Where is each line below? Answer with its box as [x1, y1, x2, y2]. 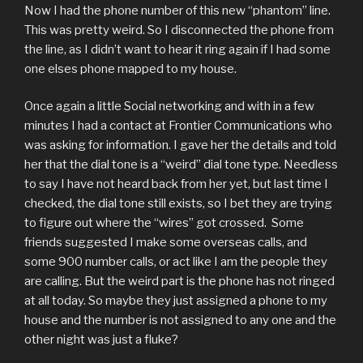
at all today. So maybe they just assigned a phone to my [24, 293, 327, 309]
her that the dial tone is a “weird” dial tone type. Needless [24, 157, 338, 173]
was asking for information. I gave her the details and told [24, 138, 336, 153]
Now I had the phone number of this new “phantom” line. [24, 2, 331, 18]
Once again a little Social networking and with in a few [24, 99, 314, 114]
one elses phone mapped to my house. [24, 61, 237, 76]
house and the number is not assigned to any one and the [24, 313, 336, 328]
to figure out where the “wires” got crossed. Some [24, 216, 304, 231]
